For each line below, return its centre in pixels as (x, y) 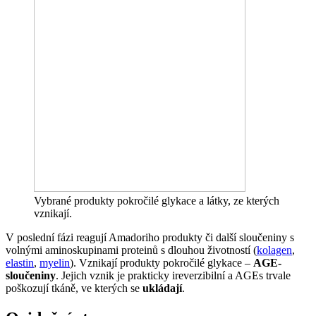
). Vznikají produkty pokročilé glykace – (162, 263)
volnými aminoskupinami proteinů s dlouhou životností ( (131, 250)
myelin (55, 263)
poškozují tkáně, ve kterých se (74, 288)
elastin (20, 263)
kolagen (274, 250)
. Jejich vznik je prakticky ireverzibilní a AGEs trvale (173, 276)
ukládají (162, 288)
